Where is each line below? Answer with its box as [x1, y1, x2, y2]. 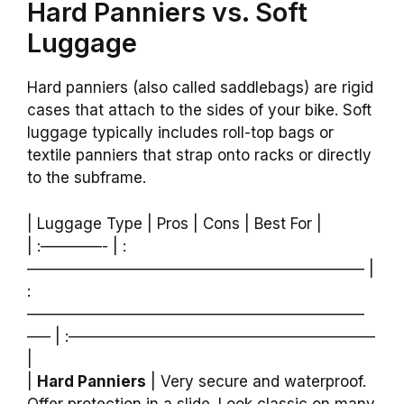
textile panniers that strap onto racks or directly [27, 146, 372, 165]
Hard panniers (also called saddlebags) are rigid [27, 78, 373, 97]
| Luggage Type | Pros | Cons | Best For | [27, 214, 322, 233]
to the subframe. [27, 169, 146, 188]
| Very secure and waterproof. [146, 372, 366, 390]
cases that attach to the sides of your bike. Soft [27, 101, 372, 120]
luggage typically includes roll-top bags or [27, 124, 334, 142]
